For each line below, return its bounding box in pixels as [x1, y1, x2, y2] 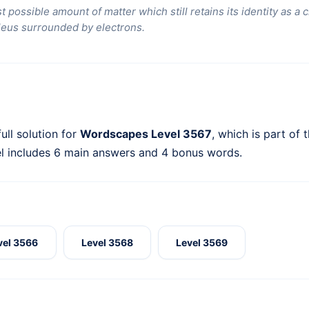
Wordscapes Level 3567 [80, 127, 212, 141]
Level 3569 [176, 237, 228, 249]
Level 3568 [81, 237, 133, 249]
